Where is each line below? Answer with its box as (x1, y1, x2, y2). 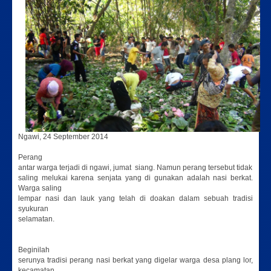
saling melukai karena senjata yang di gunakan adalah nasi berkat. (18, 174, 253, 183)
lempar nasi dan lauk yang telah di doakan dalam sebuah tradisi (18, 194, 253, 203)
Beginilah (18, 246, 50, 255)
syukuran (18, 204, 48, 214)
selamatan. (18, 215, 54, 224)
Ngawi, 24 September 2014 (18, 132, 108, 142)
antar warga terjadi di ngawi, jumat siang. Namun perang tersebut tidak (18, 163, 252, 172)
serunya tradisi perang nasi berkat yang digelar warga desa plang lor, (18, 256, 253, 265)
